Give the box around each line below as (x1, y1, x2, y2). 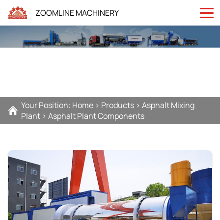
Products (101, 100, 134, 110)
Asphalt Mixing (142, 100, 194, 110)
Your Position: (21, 100, 72, 110)
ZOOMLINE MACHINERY (35, 7, 119, 18)
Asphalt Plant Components (48, 110, 144, 121)
